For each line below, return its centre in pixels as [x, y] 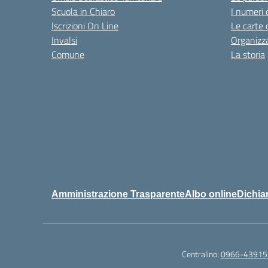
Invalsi [64, 40]
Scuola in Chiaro [83, 12]
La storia [248, 55]
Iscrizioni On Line [85, 26]
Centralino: [201, 254]
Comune [68, 55]
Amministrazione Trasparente [118, 194]
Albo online [211, 194]
